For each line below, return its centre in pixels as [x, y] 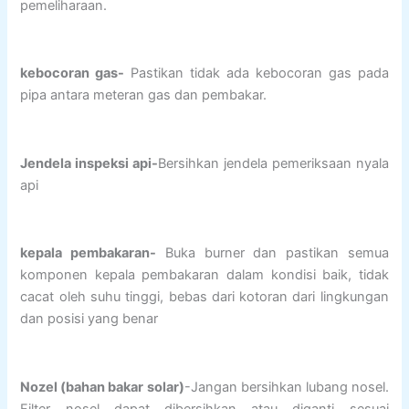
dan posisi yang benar [89, 319]
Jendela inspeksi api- [89, 163]
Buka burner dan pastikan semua [273, 253]
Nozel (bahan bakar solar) [102, 387]
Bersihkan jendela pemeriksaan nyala [273, 163]
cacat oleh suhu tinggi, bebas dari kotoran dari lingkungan [204, 297]
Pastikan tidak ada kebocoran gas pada [257, 73]
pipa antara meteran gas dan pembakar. [144, 95]
